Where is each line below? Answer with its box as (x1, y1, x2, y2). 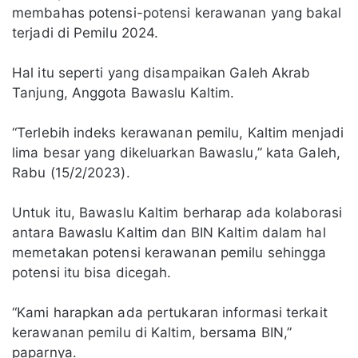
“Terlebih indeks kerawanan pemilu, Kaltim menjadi (12, 125, 344, 141)
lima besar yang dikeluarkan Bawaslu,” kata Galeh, (12, 145, 340, 161)
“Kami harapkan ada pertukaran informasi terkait (12, 304, 328, 321)
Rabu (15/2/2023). (12, 165, 130, 181)
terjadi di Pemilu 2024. (12, 25, 159, 42)
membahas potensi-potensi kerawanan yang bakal (12, 5, 342, 22)
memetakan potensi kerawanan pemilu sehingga (12, 245, 327, 261)
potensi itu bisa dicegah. (12, 265, 172, 281)
